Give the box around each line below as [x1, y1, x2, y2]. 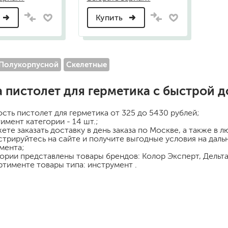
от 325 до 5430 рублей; [110, 108, 199, 117]
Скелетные [66, 60, 107, 69]
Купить [95, 13, 125, 22]
